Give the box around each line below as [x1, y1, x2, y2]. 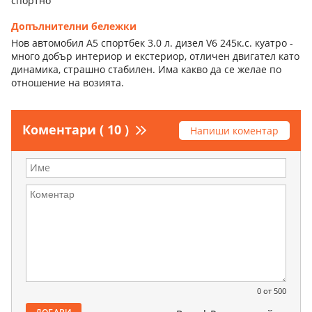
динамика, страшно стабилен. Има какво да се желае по [11, 62, 281, 76]
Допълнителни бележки [11, 19, 136, 33]
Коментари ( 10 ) [22, 120, 129, 138]
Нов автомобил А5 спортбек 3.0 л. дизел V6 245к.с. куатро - [11, 36, 293, 49]
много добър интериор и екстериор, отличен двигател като [11, 49, 299, 63]
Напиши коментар [190, 123, 279, 137]
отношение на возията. [11, 75, 124, 89]
